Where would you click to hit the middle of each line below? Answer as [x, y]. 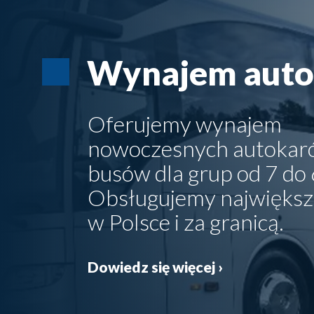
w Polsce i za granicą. [186, 222]
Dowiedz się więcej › [155, 267]
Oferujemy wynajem [185, 124]
